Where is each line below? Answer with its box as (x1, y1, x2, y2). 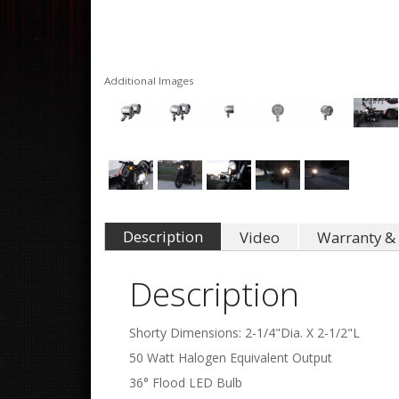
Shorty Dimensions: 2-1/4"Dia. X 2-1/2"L (129, 324, 360, 341)
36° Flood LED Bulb (129, 374, 242, 391)
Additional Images (104, 74, 194, 87)
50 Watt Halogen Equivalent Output (129, 349, 332, 366)
